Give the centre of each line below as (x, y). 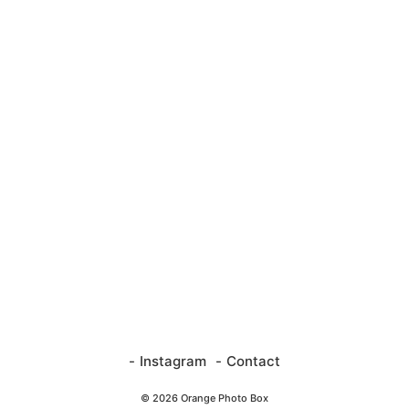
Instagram (173, 362)
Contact (253, 362)
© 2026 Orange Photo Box (204, 399)
